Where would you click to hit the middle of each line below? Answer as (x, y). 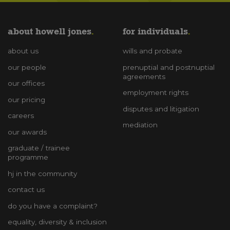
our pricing (26, 99)
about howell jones (49, 31)
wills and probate (152, 51)
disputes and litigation (161, 109)
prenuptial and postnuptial (169, 67)
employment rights (156, 93)
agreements (144, 76)
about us (23, 51)
